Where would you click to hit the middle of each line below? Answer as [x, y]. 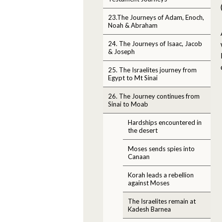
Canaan [139, 156]
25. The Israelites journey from [152, 70]
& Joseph [121, 51]
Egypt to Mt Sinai [133, 78]
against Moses [149, 183]
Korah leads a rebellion [161, 175]
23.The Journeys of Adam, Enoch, [156, 17]
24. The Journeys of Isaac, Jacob [155, 43]
